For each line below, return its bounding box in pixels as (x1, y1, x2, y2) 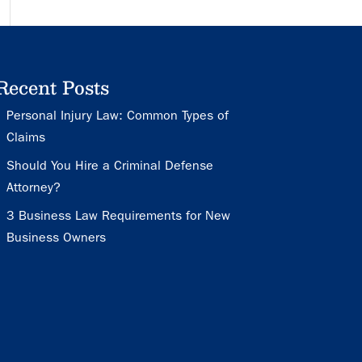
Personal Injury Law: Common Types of (6, 107, 229, 123)
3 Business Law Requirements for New (6, 207, 231, 223)
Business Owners (6, 229, 107, 245)
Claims (6, 128, 46, 145)
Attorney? (6, 179, 61, 195)
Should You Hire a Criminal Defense (6, 157, 214, 173)
